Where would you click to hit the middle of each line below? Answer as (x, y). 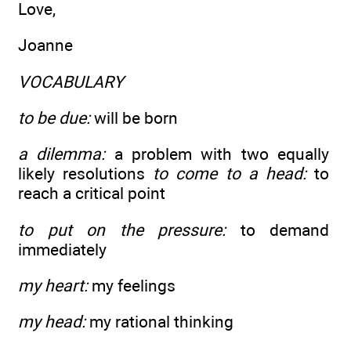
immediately (62, 249)
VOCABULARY (71, 81)
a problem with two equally (222, 154)
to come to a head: (230, 174)
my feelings (132, 285)
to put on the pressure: (129, 230)
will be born (134, 118)
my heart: (53, 285)
